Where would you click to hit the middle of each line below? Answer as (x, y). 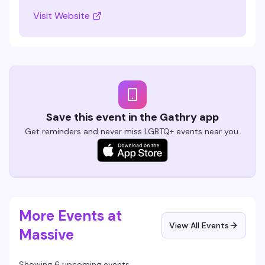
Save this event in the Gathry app (132, 117)
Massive (46, 235)
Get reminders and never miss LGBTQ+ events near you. (132, 131)
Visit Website (62, 16)
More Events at (70, 216)
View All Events (199, 225)
